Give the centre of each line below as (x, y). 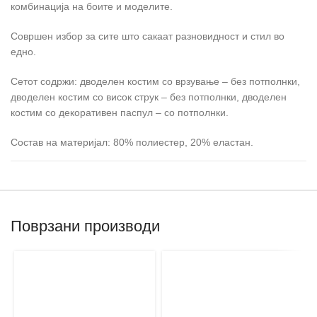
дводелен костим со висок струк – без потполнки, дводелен (149, 97)
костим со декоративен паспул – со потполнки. (120, 113)
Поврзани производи (85, 226)
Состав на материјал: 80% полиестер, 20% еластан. (132, 143)
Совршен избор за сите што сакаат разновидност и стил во (148, 36)
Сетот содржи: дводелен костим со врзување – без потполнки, (155, 82)
